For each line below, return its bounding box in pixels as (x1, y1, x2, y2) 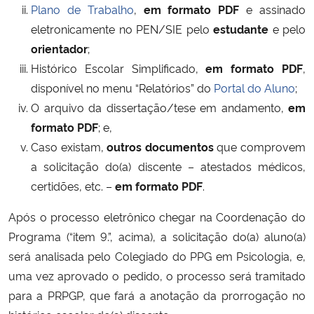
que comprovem (213, 138, 306, 154)
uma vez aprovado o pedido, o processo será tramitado (8, 267, 306, 283)
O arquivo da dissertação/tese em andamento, (31, 99, 288, 115)
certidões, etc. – (31, 177, 112, 193)
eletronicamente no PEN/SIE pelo (31, 20, 213, 36)
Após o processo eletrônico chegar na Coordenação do (8, 208, 306, 224)
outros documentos (107, 138, 214, 154)
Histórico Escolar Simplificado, (31, 60, 206, 76)
